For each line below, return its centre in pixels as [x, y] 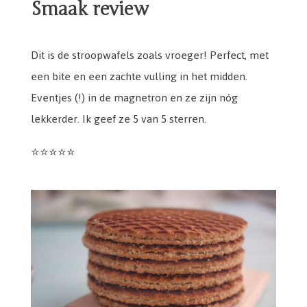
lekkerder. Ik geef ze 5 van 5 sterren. [119, 119]
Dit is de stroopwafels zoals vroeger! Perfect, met [150, 56]
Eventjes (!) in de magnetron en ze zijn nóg [134, 98]
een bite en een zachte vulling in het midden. [139, 77]
